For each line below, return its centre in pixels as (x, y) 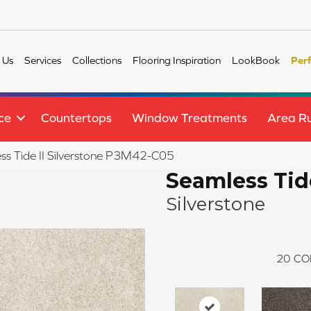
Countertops (76, 118)
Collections (97, 60)
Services (43, 60)
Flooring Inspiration (177, 60)
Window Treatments (190, 118)
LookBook (256, 60)
